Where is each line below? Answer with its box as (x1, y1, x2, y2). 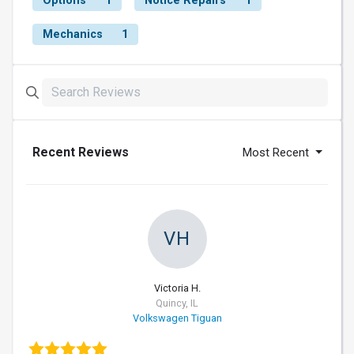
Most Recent (243, 145, 313, 160)
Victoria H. (153, 282, 201, 295)
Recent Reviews (32, 145, 129, 160)
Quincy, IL (156, 297, 198, 310)
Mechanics (43, 28, 103, 42)
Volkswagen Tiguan (132, 312, 222, 325)
